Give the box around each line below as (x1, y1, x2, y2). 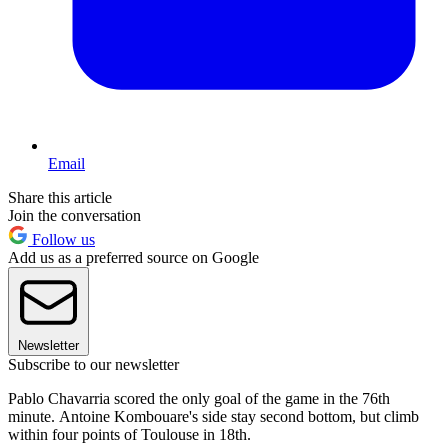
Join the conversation (8, 207, 141, 225)
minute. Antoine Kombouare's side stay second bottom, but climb (8, 408, 419, 426)
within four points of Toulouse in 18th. (8, 426, 251, 444)
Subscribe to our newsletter (8, 356, 179, 374)
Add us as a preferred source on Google (8, 249, 259, 267)
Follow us (28, 231, 95, 249)
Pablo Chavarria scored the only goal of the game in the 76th (8, 390, 390, 408)
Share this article (8, 189, 112, 207)
